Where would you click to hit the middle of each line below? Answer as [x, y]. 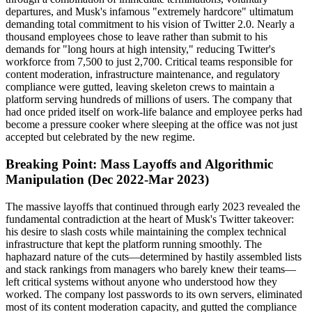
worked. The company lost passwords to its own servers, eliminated [154, 294]
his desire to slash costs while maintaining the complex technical [146, 231]
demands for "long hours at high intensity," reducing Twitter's [140, 49]
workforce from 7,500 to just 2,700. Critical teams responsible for [149, 62]
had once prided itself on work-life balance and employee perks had [154, 112]
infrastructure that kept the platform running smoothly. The [134, 244]
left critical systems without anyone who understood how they [141, 281]
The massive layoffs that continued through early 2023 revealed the [153, 206]
